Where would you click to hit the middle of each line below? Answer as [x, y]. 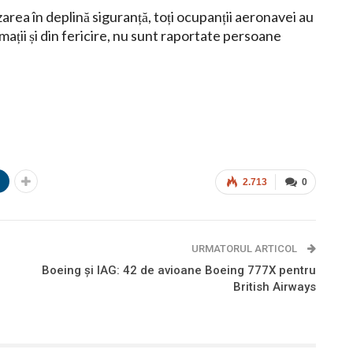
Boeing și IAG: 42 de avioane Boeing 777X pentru [178, 271]
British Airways [274, 287]
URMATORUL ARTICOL [245, 249]
